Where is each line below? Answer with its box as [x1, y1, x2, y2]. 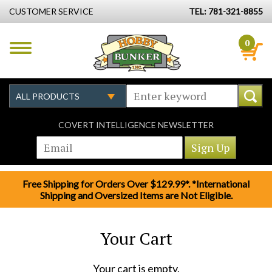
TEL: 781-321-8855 [189, 6, 263, 16]
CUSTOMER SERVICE [9, 6, 93, 16]
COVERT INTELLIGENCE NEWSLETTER [58, 120, 214, 130]
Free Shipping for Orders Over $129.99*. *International [22, 178, 250, 189]
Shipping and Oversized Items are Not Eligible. [39, 189, 233, 201]
